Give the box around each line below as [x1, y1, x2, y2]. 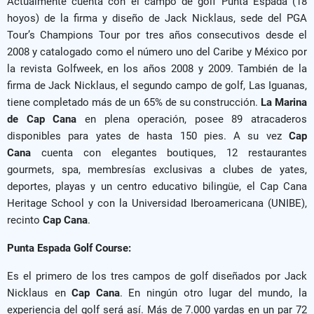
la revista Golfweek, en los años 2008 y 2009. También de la [7, 62, 307, 75]
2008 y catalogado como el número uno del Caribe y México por [7, 45, 307, 58]
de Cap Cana [7, 112, 77, 125]
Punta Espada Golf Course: [7, 241, 134, 254]
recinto [7, 213, 43, 226]
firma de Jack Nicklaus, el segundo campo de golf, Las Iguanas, [7, 78, 307, 92]
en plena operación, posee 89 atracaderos [76, 112, 307, 125]
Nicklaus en [7, 286, 72, 299]
